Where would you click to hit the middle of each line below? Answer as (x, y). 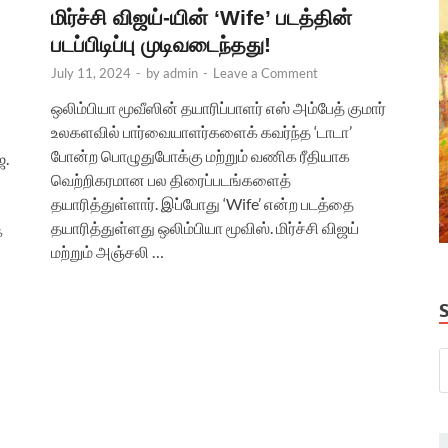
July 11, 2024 (91, 72)
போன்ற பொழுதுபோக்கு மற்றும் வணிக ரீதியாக (200, 155)
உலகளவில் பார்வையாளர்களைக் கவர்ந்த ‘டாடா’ (201, 131)
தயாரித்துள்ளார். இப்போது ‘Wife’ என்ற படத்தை (202, 203)
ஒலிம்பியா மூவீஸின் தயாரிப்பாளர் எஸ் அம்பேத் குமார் (218, 107)
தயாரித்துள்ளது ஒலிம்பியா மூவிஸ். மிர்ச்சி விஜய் (205, 227)
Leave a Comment (265, 72)
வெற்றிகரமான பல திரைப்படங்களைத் (171, 179)
